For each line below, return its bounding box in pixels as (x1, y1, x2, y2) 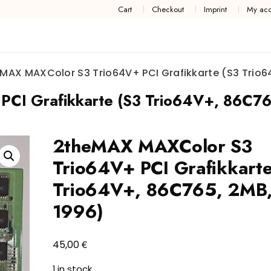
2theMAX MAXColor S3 (52, 133, 252, 160)
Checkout (151, 3, 184, 15)
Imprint (203, 3, 227, 15)
